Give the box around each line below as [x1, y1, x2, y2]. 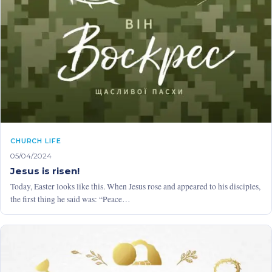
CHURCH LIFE [10, 137, 61, 146]
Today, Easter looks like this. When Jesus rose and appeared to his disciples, [10, 181, 260, 192]
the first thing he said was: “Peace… [10, 194, 131, 205]
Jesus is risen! [10, 165, 80, 177]
